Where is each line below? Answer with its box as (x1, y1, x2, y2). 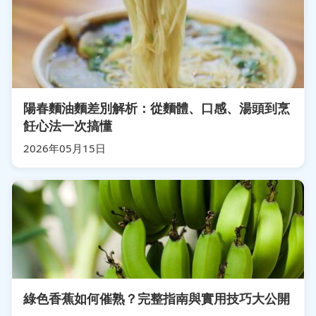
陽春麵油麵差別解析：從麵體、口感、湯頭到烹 (23, 99, 290, 116)
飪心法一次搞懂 (23, 116, 112, 134)
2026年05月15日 (23, 140, 106, 155)
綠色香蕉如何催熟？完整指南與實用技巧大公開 (23, 289, 290, 307)
